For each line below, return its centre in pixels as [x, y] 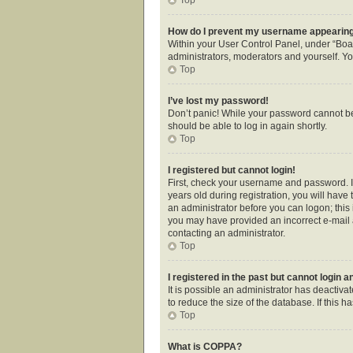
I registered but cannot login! [232, 170]
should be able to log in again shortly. [247, 126]
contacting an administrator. [227, 233]
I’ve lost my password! [218, 100]
